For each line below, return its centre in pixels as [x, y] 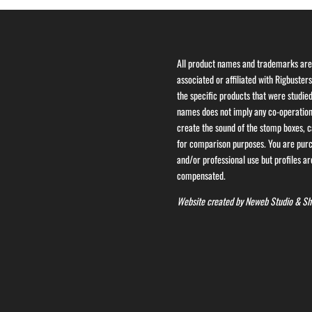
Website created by [211, 201]
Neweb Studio [268, 201]
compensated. [201, 175]
